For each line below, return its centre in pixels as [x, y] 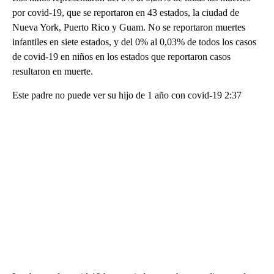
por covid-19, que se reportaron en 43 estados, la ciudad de [126, 12]
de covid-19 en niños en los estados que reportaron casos [121, 56]
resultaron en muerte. [53, 71]
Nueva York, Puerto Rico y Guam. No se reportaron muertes [129, 27]
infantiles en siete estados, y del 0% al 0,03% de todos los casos [134, 42]
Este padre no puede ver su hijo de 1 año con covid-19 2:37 [127, 95]
